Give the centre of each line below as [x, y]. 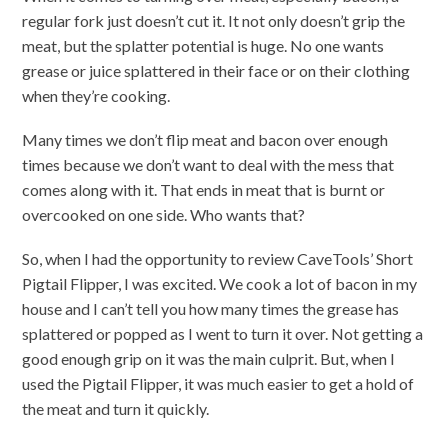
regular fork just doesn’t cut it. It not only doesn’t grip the [214, 20]
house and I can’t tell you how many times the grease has [211, 308]
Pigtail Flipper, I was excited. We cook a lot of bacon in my [220, 283]
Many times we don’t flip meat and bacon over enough [205, 139]
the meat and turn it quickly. [116, 408]
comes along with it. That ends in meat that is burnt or [204, 189]
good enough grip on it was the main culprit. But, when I [209, 358]
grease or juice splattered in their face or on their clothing [216, 70]
